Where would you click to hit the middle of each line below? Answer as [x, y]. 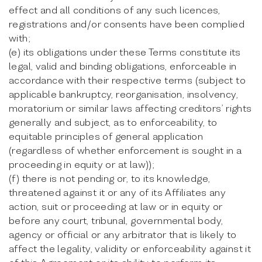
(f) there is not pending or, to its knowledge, [110, 178]
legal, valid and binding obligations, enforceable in [123, 66]
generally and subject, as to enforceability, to [113, 122]
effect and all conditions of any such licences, [115, 10]
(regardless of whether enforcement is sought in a [125, 150]
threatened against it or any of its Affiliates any [117, 192]
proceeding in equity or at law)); [82, 164]
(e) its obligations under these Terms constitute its [125, 52]
